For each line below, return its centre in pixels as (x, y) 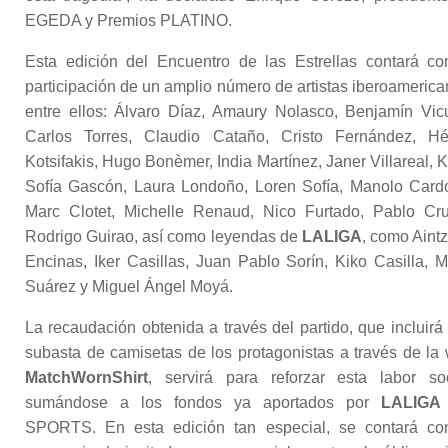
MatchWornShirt (86, 378)
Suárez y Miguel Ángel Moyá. (129, 287)
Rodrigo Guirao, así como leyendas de (163, 237)
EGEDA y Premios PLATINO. (128, 21)
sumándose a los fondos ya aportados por (203, 403)
